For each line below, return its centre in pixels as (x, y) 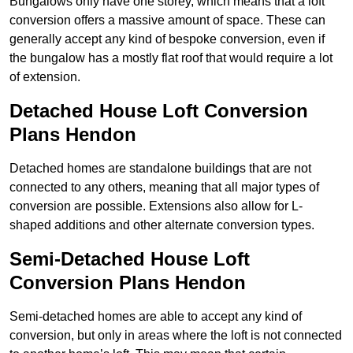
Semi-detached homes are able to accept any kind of (156, 317)
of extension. (45, 77)
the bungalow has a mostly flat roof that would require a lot (171, 58)
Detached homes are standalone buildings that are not (160, 169)
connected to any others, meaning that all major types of (164, 188)
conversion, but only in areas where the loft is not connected (176, 336)
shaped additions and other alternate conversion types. (162, 225)
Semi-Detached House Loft (130, 259)
